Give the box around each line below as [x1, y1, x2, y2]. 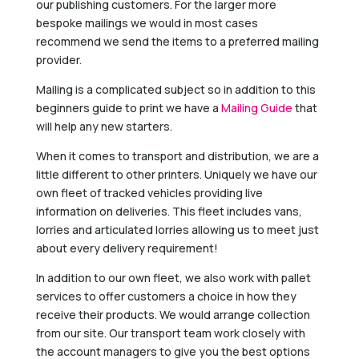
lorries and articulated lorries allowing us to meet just [35, 221, 319, 237]
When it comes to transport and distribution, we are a [35, 147, 319, 163]
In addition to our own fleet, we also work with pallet [35, 269, 311, 285]
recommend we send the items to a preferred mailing [35, 33, 319, 49]
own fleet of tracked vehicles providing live [35, 184, 263, 200]
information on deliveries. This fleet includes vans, [35, 203, 302, 219]
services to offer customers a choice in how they [35, 288, 296, 304]
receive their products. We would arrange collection [35, 306, 310, 322]
